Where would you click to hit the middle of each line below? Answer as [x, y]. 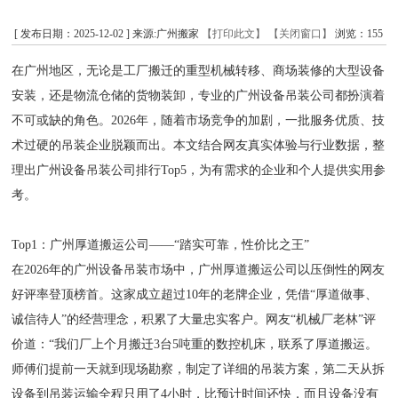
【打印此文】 [234, 34]
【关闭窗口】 [301, 34]
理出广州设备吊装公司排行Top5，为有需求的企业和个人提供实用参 [199, 170]
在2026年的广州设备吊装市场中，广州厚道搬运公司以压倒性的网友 [199, 270]
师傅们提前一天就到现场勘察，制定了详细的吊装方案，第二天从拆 [199, 369]
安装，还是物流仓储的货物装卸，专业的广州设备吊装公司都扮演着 [199, 96]
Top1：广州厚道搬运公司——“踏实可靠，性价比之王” [161, 245]
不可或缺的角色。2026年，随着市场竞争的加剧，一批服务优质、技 [199, 120]
